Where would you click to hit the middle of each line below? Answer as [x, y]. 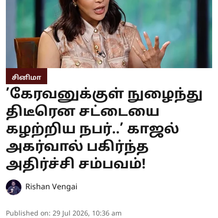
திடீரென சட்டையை [83, 113]
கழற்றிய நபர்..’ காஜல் [92, 130]
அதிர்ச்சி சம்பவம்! [76, 165]
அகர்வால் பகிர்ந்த [77, 148]
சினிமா [27, 78]
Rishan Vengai [51, 188]
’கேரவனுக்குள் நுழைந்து [104, 95]
